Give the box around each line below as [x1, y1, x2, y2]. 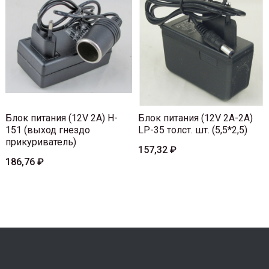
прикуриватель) [5, 136, 76, 148]
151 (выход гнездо [5, 124, 90, 136]
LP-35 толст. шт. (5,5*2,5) [138, 124, 247, 136]
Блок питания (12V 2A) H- [5, 112, 118, 124]
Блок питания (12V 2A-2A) [138, 112, 253, 124]
